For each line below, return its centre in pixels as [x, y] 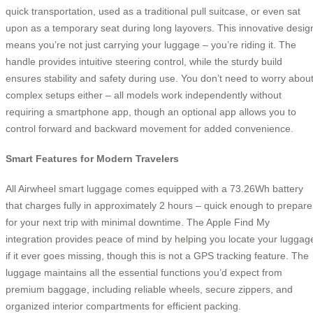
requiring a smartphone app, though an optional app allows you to [151, 112]
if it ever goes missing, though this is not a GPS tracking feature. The [157, 255]
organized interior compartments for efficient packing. [123, 306]
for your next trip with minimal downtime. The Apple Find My [138, 222]
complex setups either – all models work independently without [144, 95]
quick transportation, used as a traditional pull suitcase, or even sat [153, 12]
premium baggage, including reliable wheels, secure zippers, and [149, 289]
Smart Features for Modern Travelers [92, 158]
